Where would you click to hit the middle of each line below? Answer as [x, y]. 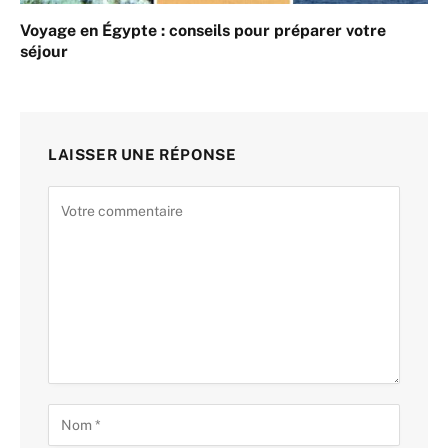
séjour [44, 52]
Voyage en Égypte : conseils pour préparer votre [203, 31]
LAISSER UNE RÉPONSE [142, 155]
